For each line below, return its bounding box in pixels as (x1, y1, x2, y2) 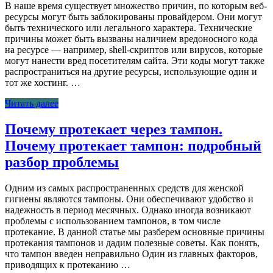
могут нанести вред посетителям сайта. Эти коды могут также (5, 55, 264, 66)
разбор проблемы (5, 154, 119, 170)
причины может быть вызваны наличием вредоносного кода (5, 33, 258, 44)
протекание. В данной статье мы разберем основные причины (5, 226, 264, 237)
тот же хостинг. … (5, 77, 80, 88)
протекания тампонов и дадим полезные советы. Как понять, (5, 237, 260, 248)
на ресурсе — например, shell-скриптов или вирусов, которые (5, 44, 263, 55)
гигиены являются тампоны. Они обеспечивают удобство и (5, 193, 253, 204)
